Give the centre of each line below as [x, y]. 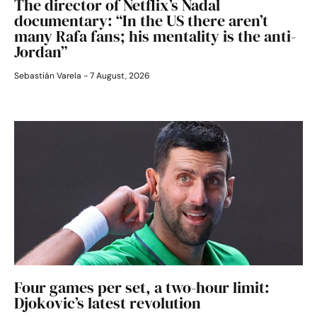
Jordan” [41, 52]
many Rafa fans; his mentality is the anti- [155, 36]
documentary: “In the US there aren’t [141, 21]
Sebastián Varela [49, 76]
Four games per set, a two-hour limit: [142, 288]
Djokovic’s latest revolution [108, 303]
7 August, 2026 [119, 76]
